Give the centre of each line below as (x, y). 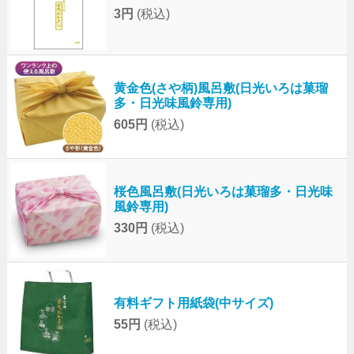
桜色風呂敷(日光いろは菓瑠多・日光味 (223, 191)
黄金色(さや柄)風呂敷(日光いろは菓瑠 (220, 88)
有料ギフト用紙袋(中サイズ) (193, 303)
